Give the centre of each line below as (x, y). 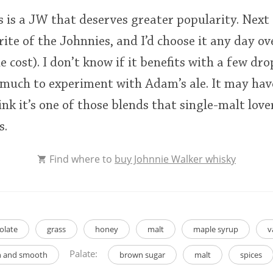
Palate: (83, 254)
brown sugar (142, 254)
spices (251, 254)
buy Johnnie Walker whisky (175, 159)
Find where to (81, 159)
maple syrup (215, 229)
